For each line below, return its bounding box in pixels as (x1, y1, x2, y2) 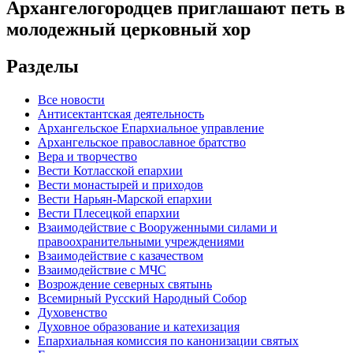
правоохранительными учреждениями (38, 234, 244, 248)
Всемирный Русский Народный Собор (38, 291, 247, 305)
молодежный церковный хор (6, 18, 251, 39)
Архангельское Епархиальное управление (38, 121, 264, 135)
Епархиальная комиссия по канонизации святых (38, 333, 299, 347)
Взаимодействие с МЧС (38, 262, 166, 277)
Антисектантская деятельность (38, 106, 204, 121)
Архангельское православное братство (38, 135, 246, 149)
